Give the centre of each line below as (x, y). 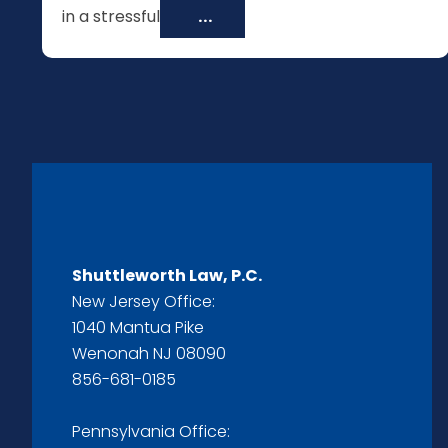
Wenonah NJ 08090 (149, 353)
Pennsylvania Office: (151, 431)
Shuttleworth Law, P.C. (167, 275)
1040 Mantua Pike (138, 327)
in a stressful (111, 16)
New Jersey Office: (143, 301)
